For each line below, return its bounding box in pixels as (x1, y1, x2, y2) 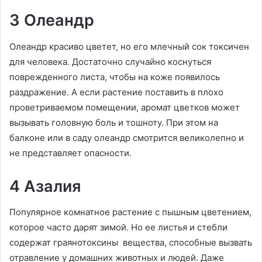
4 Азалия (9, 176, 81, 196)
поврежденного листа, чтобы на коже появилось (9, 71, 220, 82)
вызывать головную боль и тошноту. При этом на (9, 116, 218, 128)
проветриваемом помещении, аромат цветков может (9, 101, 240, 113)
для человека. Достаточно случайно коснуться (9, 56, 211, 67)
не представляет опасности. (9, 147, 132, 158)
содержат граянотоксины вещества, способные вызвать (9, 237, 252, 249)
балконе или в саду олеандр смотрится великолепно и (9, 132, 244, 143)
